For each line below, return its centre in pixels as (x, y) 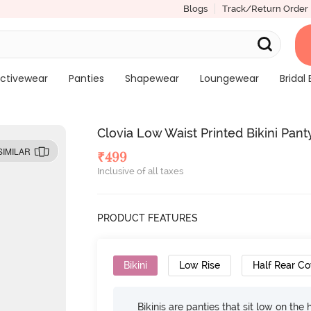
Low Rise (200, 265)
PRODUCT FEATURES (148, 218)
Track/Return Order (265, 9)
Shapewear (152, 78)
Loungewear (229, 78)
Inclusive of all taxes (141, 171)
